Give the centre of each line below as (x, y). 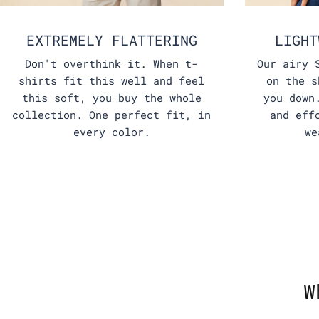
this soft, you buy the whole (111, 98)
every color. (111, 132)
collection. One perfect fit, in (112, 115)
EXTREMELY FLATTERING (111, 40)
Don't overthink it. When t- (112, 64)
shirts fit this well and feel (112, 81)
